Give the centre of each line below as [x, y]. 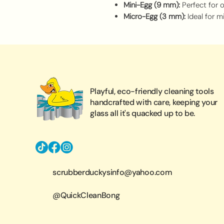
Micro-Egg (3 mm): [154, 16]
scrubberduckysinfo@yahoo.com [112, 172]
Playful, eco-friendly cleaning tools [152, 91]
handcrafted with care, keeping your [154, 102]
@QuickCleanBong [86, 195]
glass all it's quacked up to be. [142, 113]
